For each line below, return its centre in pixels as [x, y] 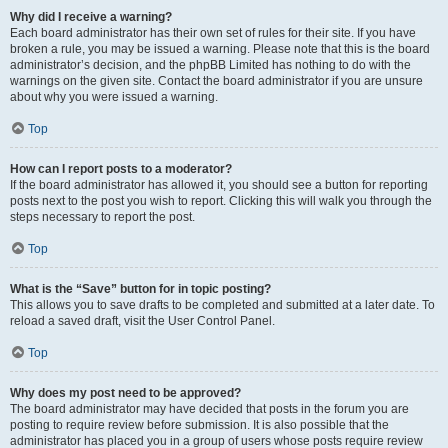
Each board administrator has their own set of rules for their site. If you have [213, 33]
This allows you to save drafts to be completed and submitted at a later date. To [222, 305]
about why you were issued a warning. [114, 97]
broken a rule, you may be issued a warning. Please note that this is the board [220, 49]
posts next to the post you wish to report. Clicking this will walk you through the [221, 201]
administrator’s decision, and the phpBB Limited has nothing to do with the [210, 65]
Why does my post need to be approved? [125, 393]
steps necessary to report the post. [102, 217]
